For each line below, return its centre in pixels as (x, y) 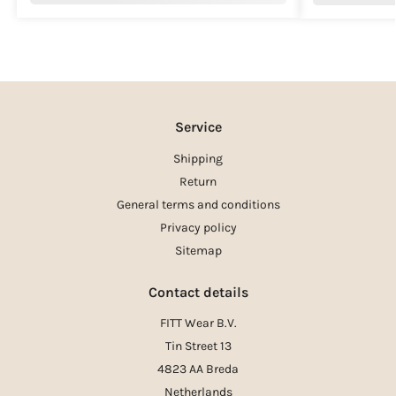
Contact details (198, 292)
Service (198, 127)
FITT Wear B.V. (198, 324)
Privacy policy (198, 227)
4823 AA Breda (198, 369)
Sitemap (198, 250)
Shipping (198, 158)
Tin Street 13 (198, 346)
